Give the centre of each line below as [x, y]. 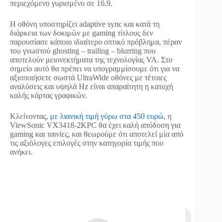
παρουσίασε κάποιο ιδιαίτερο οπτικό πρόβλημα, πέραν [96, 42]
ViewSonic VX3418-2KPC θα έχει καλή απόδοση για [95, 125]
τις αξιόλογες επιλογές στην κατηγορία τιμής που [87, 143]
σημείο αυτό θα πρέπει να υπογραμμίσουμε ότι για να [95, 68]
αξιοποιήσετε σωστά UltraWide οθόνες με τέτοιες [88, 77]
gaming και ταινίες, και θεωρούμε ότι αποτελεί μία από [97, 134]
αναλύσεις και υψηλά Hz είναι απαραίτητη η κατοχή [91, 86]
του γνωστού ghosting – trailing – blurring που [83, 51]
